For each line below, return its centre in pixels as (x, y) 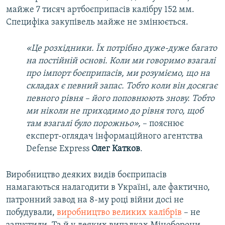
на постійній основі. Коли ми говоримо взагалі (121, 61)
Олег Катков (116, 149)
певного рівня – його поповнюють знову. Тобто (120, 99)
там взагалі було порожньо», (83, 124)
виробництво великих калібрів (119, 213)
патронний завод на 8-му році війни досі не (95, 200)
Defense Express (59, 149)
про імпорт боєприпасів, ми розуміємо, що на (118, 74)
